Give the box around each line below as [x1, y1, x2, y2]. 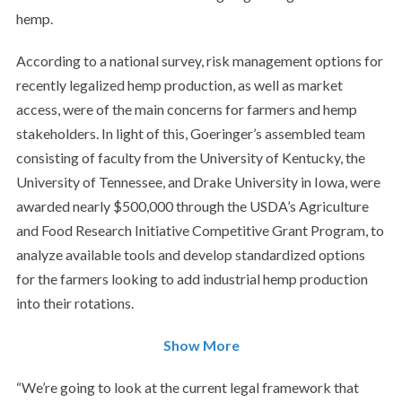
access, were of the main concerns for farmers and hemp [15, 100, 357, 118]
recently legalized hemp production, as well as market [15, 76, 343, 93]
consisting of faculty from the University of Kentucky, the [15, 149, 365, 166]
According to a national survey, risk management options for [15, 52, 383, 69]
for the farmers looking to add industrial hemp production [15, 270, 368, 287]
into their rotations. [15, 294, 134, 311]
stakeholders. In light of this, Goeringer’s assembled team [15, 125, 365, 142]
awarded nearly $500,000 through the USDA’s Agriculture [15, 197, 369, 214]
